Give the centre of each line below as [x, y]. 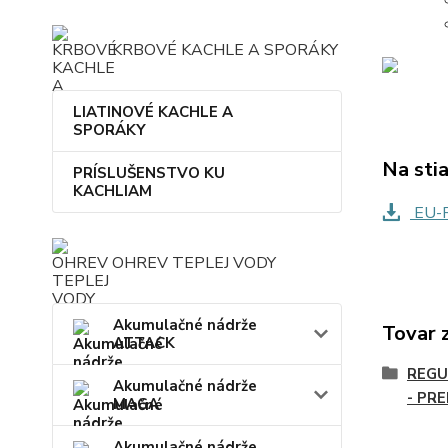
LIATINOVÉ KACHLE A [153, 112]
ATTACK [144, 343]
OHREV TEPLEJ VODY [194, 263]
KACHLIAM [112, 191]
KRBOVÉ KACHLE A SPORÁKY [225, 50]
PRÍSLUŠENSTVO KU [149, 173]
